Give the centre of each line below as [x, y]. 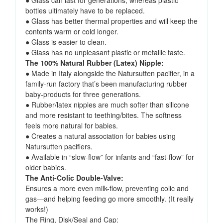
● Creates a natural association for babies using [101, 136]
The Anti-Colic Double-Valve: [74, 178]
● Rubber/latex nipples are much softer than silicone [107, 105]
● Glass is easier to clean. [66, 42]
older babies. [46, 167]
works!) [37, 209]
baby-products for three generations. [83, 94]
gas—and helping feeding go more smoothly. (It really [110, 199]
